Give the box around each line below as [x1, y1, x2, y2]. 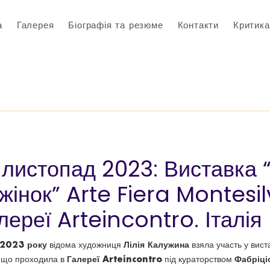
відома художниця [47, 240, 124, 250]
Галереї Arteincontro [67, 253, 162, 265]
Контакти [177, 20, 219, 31]
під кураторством [162, 254, 234, 264]
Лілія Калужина [124, 239, 189, 250]
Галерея [16, 20, 54, 31]
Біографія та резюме [68, 20, 163, 31]
